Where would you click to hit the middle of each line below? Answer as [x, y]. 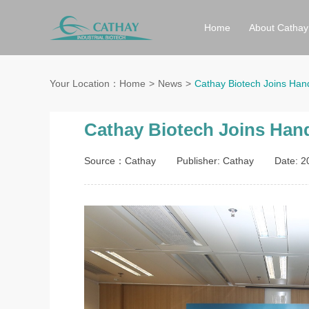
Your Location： [84, 83]
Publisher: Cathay [215, 161]
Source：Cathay [120, 161]
